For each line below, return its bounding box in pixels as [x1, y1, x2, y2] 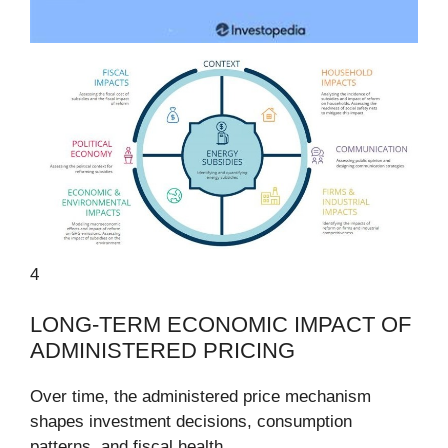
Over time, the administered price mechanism [30, 387, 371, 407]
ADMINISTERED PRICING [30, 338, 295, 364]
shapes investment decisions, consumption [30, 412, 352, 432]
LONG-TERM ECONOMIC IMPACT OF [30, 312, 411, 338]
